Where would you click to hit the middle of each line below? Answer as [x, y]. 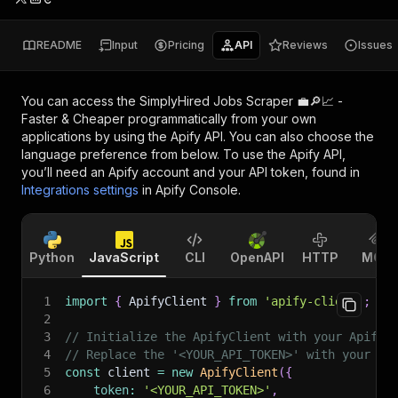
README [59, 45]
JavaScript [124, 257]
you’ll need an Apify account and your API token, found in [191, 172]
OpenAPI [257, 257]
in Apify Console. [191, 190]
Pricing [186, 45]
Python [52, 257]
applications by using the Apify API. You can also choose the [198, 136]
